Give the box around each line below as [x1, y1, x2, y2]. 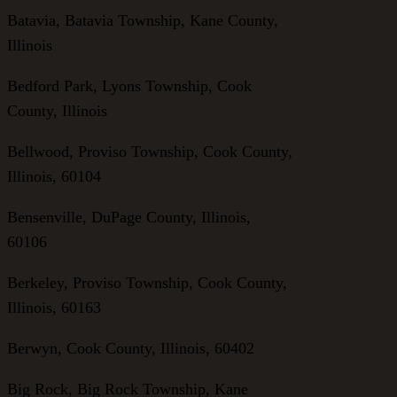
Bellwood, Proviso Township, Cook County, [7, 142, 292, 160]
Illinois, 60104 [7, 167, 101, 185]
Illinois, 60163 [7, 298, 101, 316]
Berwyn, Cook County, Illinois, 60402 [7, 339, 254, 357]
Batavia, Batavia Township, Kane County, [7, 11, 278, 29]
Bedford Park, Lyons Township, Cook [7, 76, 252, 95]
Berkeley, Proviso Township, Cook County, [7, 273, 287, 292]
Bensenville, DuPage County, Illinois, [7, 207, 251, 226]
